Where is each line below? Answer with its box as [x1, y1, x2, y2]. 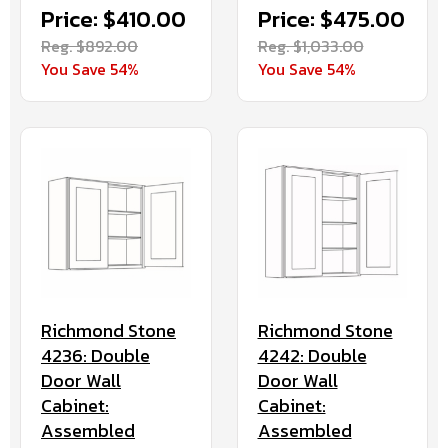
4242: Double [257, 341, 367, 369]
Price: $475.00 [257, 2, 405, 36]
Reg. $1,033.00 [257, 33, 364, 58]
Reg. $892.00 [41, 33, 138, 58]
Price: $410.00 [41, 2, 186, 36]
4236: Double [41, 341, 150, 369]
